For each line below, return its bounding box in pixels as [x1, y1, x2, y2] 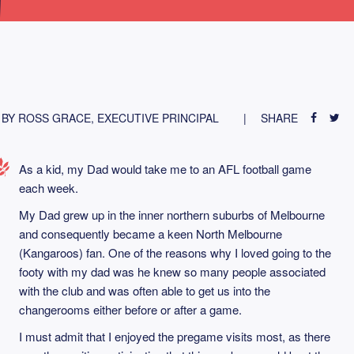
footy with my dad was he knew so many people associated [19, 263, 326, 280]
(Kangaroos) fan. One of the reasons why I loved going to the [19, 244, 331, 261]
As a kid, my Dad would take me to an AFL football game [19, 160, 311, 177]
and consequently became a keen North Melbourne [19, 225, 282, 242]
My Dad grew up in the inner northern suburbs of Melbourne [19, 206, 325, 223]
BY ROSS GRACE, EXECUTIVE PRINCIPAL [2, 110, 219, 126]
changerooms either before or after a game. [19, 301, 242, 318]
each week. [19, 179, 78, 196]
